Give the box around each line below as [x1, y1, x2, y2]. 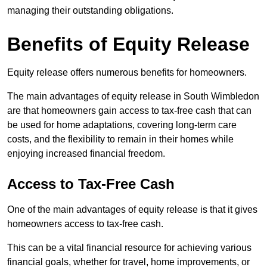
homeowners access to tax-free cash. [7, 218, 163, 229]
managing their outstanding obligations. [7, 5, 173, 15]
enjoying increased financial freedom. [7, 148, 165, 159]
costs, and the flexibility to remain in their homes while [7, 133, 234, 144]
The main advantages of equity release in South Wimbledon [7, 91, 259, 101]
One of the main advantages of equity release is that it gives [7, 204, 257, 215]
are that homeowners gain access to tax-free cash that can [7, 105, 252, 116]
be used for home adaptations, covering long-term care [7, 119, 237, 130]
